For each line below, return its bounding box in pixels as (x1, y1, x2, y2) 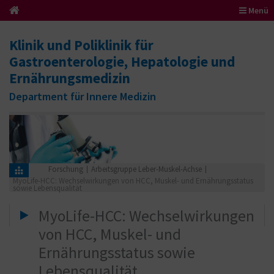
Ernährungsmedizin (9, 69, 130, 87)
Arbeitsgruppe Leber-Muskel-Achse (91, 164, 202, 175)
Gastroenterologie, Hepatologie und (9, 53, 235, 70)
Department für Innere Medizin (9, 89, 156, 103)
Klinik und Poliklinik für (9, 36, 154, 54)
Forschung (48, 164, 83, 175)
